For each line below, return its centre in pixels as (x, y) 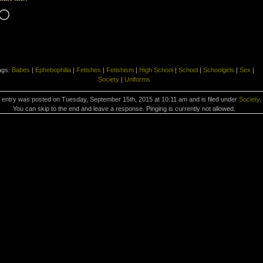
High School (156, 70)
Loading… (26, 13)
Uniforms (137, 79)
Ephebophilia (53, 70)
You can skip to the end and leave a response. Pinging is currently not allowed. (124, 108)
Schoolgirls (219, 70)
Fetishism (120, 70)
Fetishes (89, 70)
